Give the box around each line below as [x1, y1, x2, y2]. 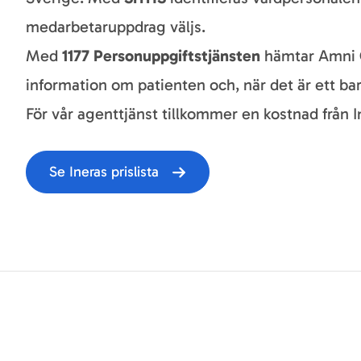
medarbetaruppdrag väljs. [26, 17, 205, 36]
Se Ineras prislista [49, 163, 159, 180]
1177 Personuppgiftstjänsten [62, 46, 260, 65]
